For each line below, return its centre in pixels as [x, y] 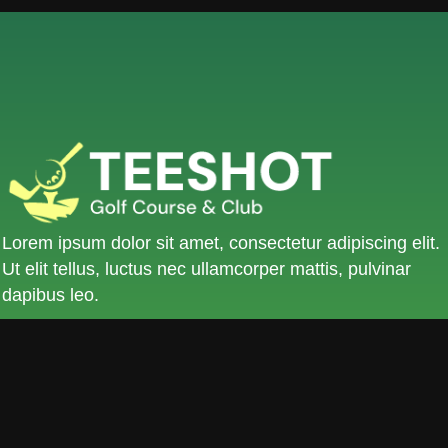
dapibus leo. [50, 295]
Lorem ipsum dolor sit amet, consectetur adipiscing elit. [221, 243]
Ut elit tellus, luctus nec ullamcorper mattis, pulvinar [206, 269]
